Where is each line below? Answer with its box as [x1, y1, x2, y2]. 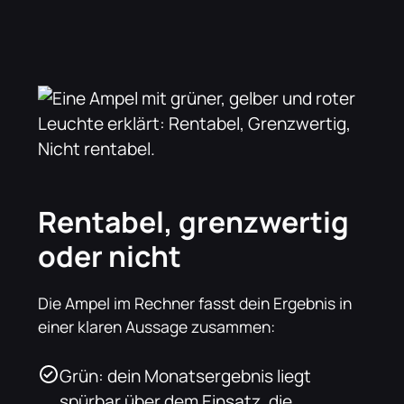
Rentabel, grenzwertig [38, 201, 350, 242]
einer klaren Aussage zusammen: [38, 315, 276, 337]
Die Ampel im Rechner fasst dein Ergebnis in [38, 291, 353, 314]
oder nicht [38, 235, 182, 276]
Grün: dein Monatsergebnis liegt [60, 363, 312, 388]
